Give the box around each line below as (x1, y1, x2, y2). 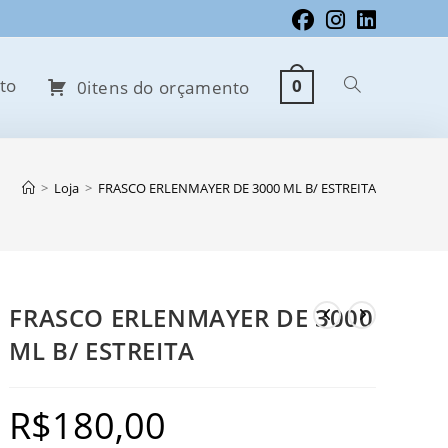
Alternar (343, 75, 398, 94)
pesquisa (343, 170, 404, 189)
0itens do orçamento (76, 75, 250, 99)
